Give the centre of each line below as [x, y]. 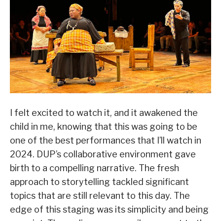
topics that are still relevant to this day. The [100, 196]
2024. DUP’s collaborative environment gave [103, 154]
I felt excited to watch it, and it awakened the [104, 113]
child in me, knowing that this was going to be [104, 127]
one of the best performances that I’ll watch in [106, 141]
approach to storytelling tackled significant [99, 182]
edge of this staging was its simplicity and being [109, 210]
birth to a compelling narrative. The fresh [94, 168]
